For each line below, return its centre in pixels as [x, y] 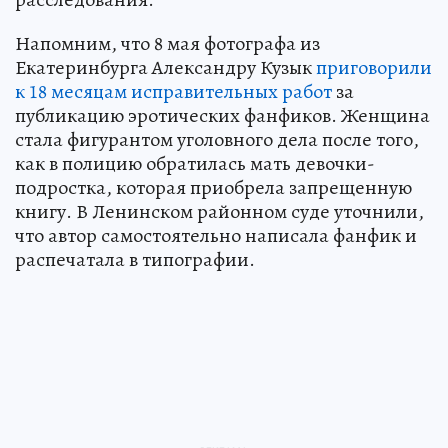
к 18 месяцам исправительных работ [173, 91]
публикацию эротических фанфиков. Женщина [222, 115]
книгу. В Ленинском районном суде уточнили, [219, 211]
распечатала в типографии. [135, 259]
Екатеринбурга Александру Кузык [165, 67]
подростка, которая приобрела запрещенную [213, 187]
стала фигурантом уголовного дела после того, [217, 139]
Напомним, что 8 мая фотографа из [167, 43]
